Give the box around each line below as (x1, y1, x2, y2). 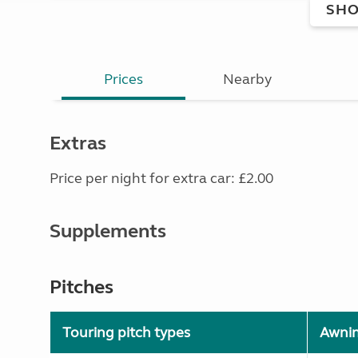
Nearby (223, 70, 272, 88)
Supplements (50, 220, 166, 243)
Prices (104, 70, 144, 88)
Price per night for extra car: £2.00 (50, 169, 273, 187)
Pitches (50, 276, 113, 299)
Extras (50, 132, 106, 155)
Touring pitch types (62, 324, 190, 341)
